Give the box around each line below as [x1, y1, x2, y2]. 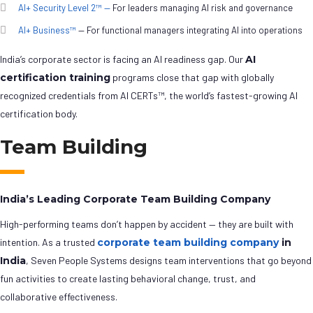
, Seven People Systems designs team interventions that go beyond [26, 254, 312, 267]
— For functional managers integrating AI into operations [76, 24, 303, 36]
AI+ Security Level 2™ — [18, 2, 110, 14]
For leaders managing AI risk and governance [110, 2, 293, 14]
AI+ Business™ [18, 24, 76, 36]
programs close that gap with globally [110, 71, 274, 84]
